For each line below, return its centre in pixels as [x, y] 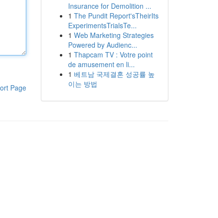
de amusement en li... [101, 64]
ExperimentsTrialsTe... [102, 25]
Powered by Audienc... [102, 45]
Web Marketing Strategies [114, 35]
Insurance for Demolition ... [109, 6]
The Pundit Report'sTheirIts [116, 16]
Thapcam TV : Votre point [113, 54]
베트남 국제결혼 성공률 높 [114, 74]
